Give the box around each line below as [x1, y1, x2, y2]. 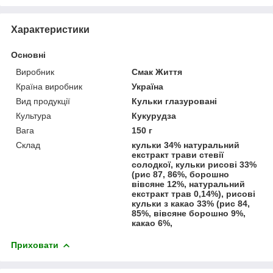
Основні [11, 49, 46, 60]
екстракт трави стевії [132, 149, 224, 160]
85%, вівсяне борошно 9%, [132, 208, 246, 218]
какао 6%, [132, 218, 173, 228]
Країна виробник [16, 81, 82, 91]
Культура [16, 110, 51, 121]
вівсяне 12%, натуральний [132, 179, 246, 189]
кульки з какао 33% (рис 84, [132, 198, 250, 208]
